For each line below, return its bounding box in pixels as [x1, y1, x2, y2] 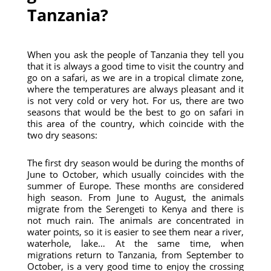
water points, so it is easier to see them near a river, [27, 226, 244, 238]
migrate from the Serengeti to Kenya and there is [27, 203, 244, 215]
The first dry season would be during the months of [27, 157, 244, 169]
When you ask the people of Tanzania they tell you [27, 48, 244, 60]
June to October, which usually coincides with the [27, 168, 244, 180]
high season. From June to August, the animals [27, 191, 244, 203]
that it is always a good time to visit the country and [27, 60, 244, 72]
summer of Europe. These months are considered [27, 180, 244, 192]
